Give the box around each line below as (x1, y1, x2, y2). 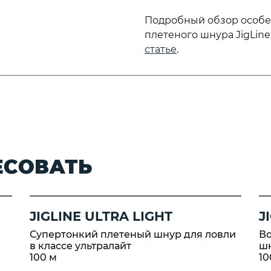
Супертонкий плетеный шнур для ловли (29, 229, 236, 240)
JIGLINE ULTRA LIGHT (29, 209, 172, 224)
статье (145, 44, 177, 55)
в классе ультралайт (29, 240, 131, 252)
